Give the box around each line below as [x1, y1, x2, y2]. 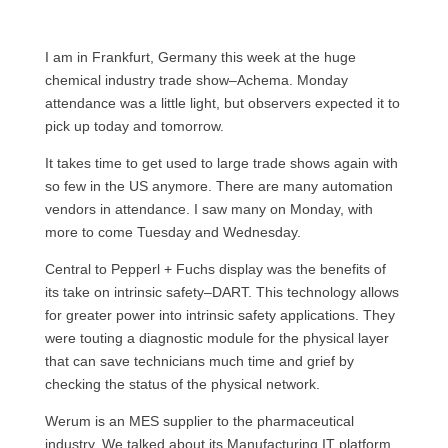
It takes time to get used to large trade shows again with [44, 155, 398, 171]
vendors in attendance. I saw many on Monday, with [44, 201, 373, 217]
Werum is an [44, 413, 129, 429]
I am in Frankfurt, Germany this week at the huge [44, 49, 356, 65]
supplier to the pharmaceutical [162, 413, 354, 429]
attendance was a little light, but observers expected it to [44, 95, 400, 111]
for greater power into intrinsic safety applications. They [44, 307, 395, 323]
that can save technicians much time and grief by [44, 353, 354, 369]
